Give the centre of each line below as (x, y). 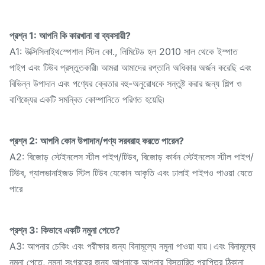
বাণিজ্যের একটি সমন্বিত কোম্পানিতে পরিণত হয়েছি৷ (87, 100)
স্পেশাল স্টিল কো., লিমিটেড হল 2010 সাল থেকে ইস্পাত (149, 52)
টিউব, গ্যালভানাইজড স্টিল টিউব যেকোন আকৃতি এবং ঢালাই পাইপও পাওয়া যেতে (131, 173)
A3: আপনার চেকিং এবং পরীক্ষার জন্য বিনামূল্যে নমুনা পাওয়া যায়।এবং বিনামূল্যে (132, 246)
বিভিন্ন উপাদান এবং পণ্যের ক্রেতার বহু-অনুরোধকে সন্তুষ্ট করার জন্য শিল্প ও (126, 84)
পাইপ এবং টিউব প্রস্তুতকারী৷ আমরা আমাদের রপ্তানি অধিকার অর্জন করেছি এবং (130, 68)
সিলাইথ (49, 52)
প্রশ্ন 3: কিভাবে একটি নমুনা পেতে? (65, 230)
